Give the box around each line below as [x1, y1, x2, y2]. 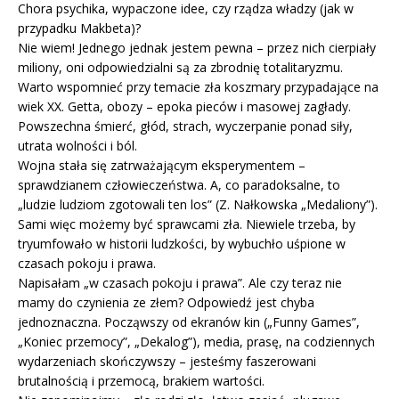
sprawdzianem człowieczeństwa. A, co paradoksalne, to [18, 175, 340, 193]
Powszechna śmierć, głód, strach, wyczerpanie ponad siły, [18, 117, 353, 134]
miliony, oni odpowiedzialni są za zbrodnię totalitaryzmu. [18, 58, 343, 76]
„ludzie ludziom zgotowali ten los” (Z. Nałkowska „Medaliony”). [18, 195, 378, 213]
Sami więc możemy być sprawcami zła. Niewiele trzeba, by [18, 215, 355, 232]
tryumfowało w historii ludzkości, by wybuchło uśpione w [18, 234, 346, 252]
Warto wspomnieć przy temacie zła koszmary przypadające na [18, 77, 379, 95]
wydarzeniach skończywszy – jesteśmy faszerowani [18, 352, 316, 370]
